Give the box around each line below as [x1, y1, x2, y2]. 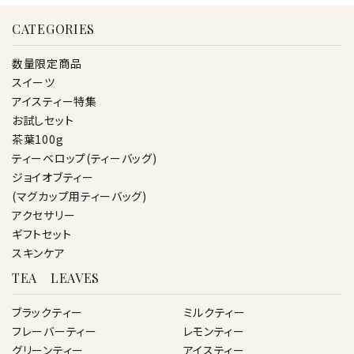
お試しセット [12, 111, 74, 128]
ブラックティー [12, 303, 83, 320]
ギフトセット [12, 225, 72, 242]
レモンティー [183, 322, 245, 339]
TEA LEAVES [12, 269, 100, 286]
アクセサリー [12, 206, 76, 223]
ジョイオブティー [12, 168, 94, 185]
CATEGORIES [12, 20, 95, 37]
